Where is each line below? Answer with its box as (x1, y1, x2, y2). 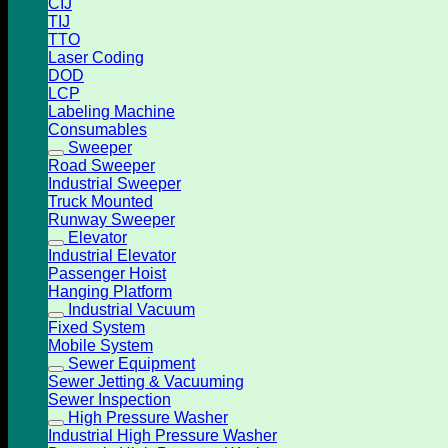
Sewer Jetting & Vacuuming (48, 372, 244, 390)
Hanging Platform (48, 282, 172, 300)
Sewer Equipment (68, 354, 195, 372)
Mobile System (48, 336, 153, 354)
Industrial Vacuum (68, 300, 195, 318)
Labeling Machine (48, 102, 175, 120)
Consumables (48, 120, 147, 138)
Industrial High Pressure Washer (48, 426, 277, 444)
